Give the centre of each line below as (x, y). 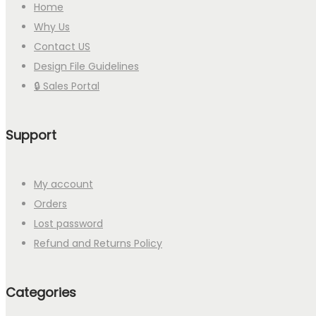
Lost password (68, 223)
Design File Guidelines (86, 66)
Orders (50, 203)
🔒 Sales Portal (67, 86)
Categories (41, 292)
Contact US (62, 47)
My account (63, 184)
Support (31, 135)
